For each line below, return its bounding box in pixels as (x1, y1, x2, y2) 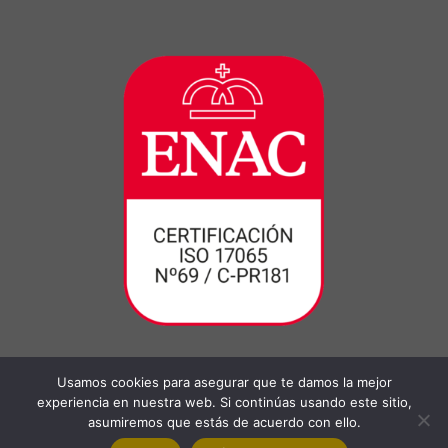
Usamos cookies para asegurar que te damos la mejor (56, 374, 392, 390)
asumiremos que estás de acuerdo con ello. (87, 414, 361, 430)
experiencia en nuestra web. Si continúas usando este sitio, (36, 394, 412, 410)
